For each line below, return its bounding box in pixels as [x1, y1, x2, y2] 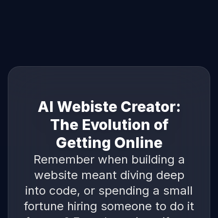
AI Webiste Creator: [37, 97, 181, 115]
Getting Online [55, 133, 163, 151]
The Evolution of [50, 115, 168, 133]
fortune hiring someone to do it [24, 199, 194, 213]
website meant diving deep [34, 167, 184, 182]
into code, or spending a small [25, 183, 193, 198]
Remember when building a [33, 152, 185, 166]
